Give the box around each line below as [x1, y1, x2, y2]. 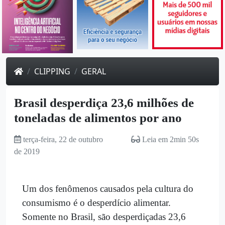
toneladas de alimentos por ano [14, 110, 182, 125]
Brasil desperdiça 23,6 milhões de [14, 95, 194, 109]
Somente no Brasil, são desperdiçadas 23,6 [22, 211, 186, 222]
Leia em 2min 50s [140, 135, 199, 144]
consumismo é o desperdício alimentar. [22, 197, 171, 208]
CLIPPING [34, 65, 70, 77]
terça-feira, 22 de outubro [23, 135, 103, 144]
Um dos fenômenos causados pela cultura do [22, 183, 193, 194]
